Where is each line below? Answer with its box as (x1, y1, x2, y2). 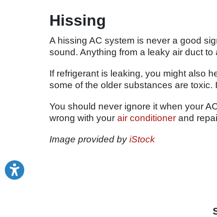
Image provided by (49, 134, 129, 144)
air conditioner (117, 112, 176, 123)
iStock (129, 134, 155, 144)
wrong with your (49, 112, 117, 123)
